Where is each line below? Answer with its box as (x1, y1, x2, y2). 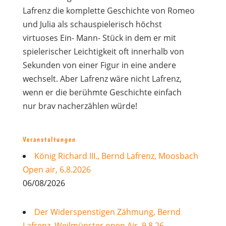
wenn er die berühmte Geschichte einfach (22, 87, 182, 98)
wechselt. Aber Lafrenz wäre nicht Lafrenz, (22, 73, 182, 84)
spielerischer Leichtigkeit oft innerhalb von (22, 46, 184, 57)
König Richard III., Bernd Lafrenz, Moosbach (34, 150, 198, 161)
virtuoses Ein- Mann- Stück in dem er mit (22, 32, 176, 43)
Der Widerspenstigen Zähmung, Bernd (34, 206, 181, 217)
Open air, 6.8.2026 (22, 164, 91, 175)
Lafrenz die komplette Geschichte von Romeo (22, 5, 195, 16)
